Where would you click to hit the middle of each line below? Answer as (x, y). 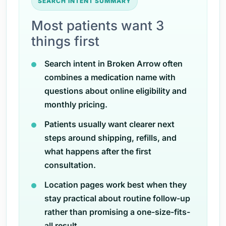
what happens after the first (98, 151)
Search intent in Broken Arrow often (114, 64)
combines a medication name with (110, 77)
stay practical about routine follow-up (117, 198)
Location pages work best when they (116, 185)
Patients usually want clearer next (109, 124)
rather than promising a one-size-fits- (117, 212)
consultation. (70, 165)
